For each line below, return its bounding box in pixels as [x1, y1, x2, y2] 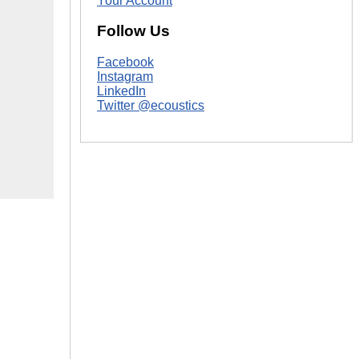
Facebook [97, 54, 154, 69]
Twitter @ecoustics [97, 98, 204, 112]
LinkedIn [97, 83, 146, 98]
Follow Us [97, 22, 170, 40]
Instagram [97, 69, 153, 83]
